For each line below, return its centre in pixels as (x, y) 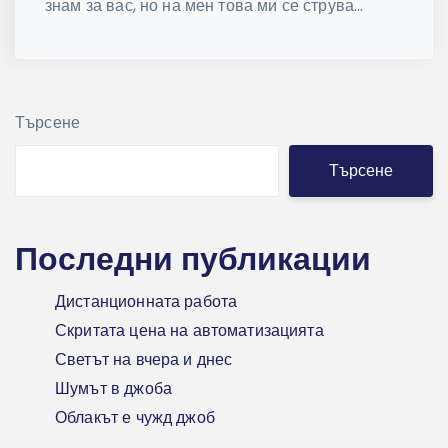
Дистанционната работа (146, 302)
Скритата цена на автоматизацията (189, 331)
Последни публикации (193, 259)
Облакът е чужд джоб (135, 418)
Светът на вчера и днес (144, 360)
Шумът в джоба (113, 389)
